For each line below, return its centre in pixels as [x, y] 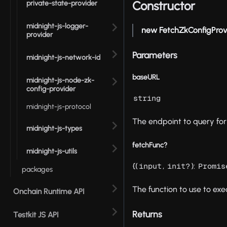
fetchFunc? [150, 145]
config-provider [51, 89]
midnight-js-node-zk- [60, 80]
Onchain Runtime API [49, 192]
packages [37, 169]
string [147, 98]
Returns [147, 214]
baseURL [146, 78]
